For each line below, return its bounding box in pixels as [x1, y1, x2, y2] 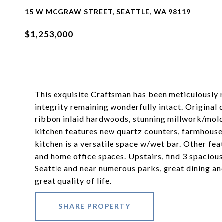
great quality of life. [35, 176, 111, 185]
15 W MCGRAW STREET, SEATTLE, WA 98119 [25, 7, 191, 16]
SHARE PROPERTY [58, 202, 130, 210]
